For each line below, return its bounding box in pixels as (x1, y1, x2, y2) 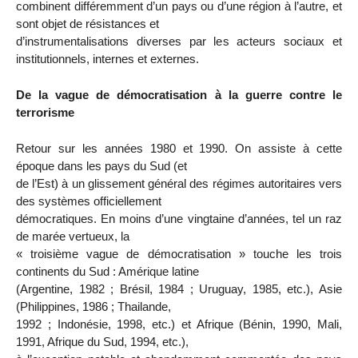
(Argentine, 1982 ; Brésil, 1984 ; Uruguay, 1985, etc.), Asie (16, 282, 342, 296)
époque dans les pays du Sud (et (16, 159, 187, 173)
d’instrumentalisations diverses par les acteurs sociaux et (16, 34, 342, 49)
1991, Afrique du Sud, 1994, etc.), (16, 335, 189, 348)
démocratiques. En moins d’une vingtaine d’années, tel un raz (16, 212, 342, 225)
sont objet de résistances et (16, 17, 159, 31)
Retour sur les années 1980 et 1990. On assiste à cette (16, 141, 342, 155)
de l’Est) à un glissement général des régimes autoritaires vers (16, 177, 342, 190)
